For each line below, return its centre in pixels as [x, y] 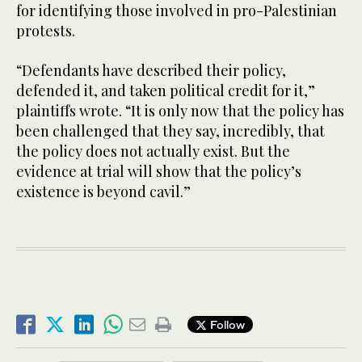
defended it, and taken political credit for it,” [166, 90]
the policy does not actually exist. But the [153, 151]
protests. [46, 30]
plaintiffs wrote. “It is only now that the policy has [180, 110]
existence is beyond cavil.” [103, 191]
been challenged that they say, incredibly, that [170, 130]
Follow [226, 325]
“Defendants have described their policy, [151, 70]
